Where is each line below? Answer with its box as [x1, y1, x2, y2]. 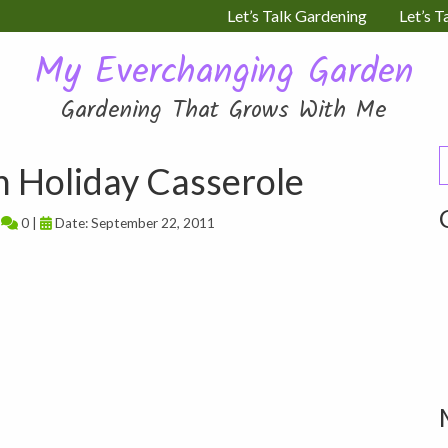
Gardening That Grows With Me [61, 91, 387, 130]
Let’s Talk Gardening [227, 6, 367, 25]
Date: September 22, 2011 [52, 215, 215, 231]
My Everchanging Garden [34, 45, 414, 102]
